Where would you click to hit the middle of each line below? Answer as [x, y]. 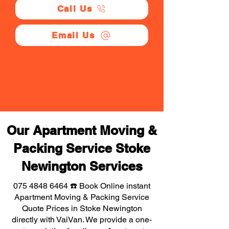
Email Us [73, 35]
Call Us [75, 9]
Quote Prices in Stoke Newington [82, 208]
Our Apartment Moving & [82, 130]
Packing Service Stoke [82, 148]
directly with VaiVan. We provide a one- [82, 220]
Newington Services [82, 166]
